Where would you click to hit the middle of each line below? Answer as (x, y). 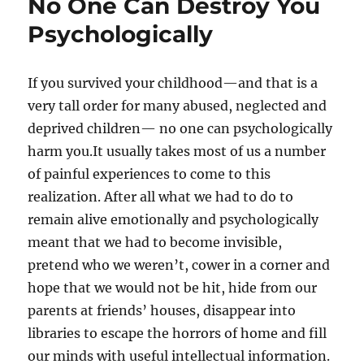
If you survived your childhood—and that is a (173, 82)
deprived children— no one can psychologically (180, 128)
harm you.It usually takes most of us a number (177, 151)
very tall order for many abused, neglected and (178, 105)
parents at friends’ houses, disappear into (162, 310)
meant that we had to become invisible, (155, 242)
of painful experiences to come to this (149, 173)
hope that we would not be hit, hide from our (173, 287)
